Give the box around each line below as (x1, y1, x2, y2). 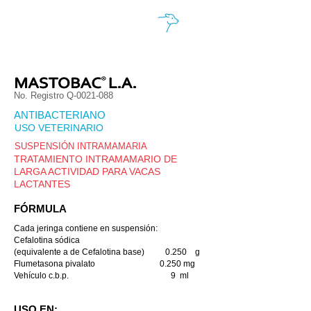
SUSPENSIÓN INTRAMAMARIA (15, 141, 147, 151)
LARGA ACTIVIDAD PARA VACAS (14, 166, 160, 177)
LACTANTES (14, 178, 70, 190)
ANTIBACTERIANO (14, 109, 106, 121)
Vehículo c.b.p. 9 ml (14, 271, 189, 280)
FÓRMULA (14, 203, 67, 215)
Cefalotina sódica (14, 235, 80, 245)
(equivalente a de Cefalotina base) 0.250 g (14, 247, 200, 257)
